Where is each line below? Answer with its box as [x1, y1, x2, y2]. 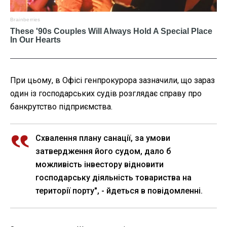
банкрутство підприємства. [10, 101, 112, 111]
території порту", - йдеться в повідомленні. [35, 185, 203, 196]
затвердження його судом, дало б [35, 146, 171, 156]
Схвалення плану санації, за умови [35, 133, 170, 143]
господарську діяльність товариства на [35, 172, 192, 182]
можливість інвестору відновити [35, 159, 164, 169]
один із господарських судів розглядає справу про [10, 88, 202, 98]
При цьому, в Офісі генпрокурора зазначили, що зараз [10, 75, 215, 85]
